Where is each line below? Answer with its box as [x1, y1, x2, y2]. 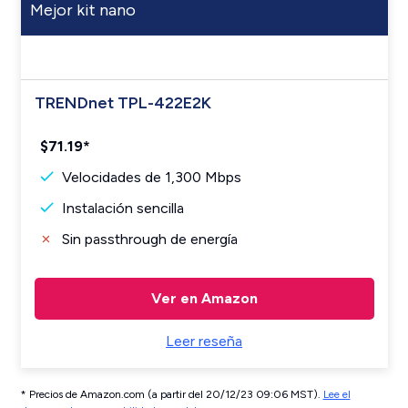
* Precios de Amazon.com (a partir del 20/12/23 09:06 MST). [20, 388, 323, 401]
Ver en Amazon [150, 290, 258, 307]
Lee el [322, 388, 351, 401]
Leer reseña [166, 332, 242, 350]
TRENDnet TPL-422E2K [34, 93, 211, 113]
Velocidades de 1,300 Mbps [61, 168, 241, 186]
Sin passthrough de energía [61, 230, 238, 248]
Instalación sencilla [61, 199, 184, 217]
